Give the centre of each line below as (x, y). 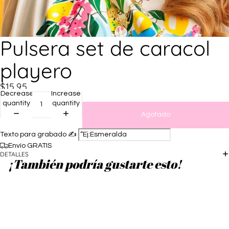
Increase (66, 94)
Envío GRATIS (30, 145)
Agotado (156, 114)
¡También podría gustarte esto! (95, 164)
